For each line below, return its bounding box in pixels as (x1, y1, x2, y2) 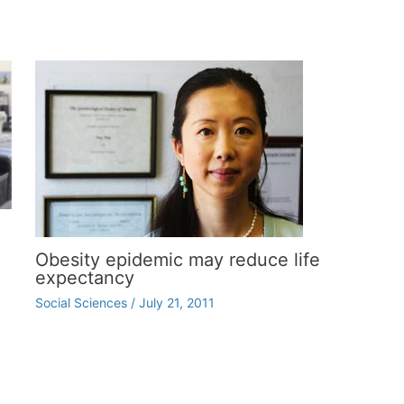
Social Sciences (34, 295, 127, 310)
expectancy (34, 267, 134, 289)
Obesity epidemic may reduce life (34, 249, 320, 271)
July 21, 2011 (138, 295, 215, 310)
